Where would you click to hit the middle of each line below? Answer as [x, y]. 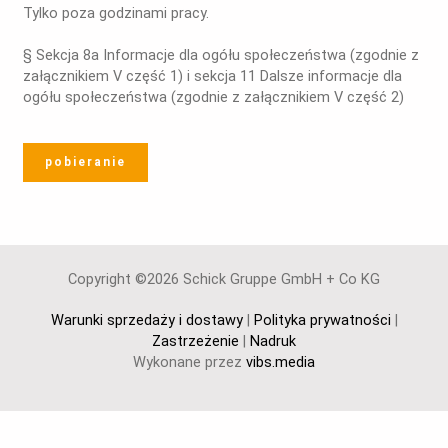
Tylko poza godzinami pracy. [116, 13]
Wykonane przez [189, 361]
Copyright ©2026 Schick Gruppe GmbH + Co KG [224, 278]
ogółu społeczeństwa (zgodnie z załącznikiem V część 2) [214, 97]
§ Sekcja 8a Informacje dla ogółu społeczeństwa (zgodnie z [221, 55]
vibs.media [280, 361]
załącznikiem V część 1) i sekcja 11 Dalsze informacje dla [213, 76]
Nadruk [273, 340]
